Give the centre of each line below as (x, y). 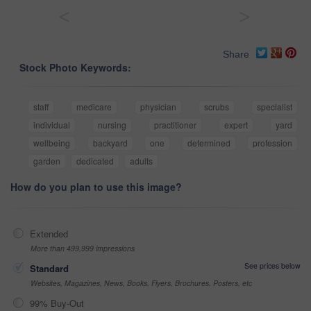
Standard (49, 269)
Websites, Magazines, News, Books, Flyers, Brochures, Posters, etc (141, 283)
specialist (275, 107)
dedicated (95, 161)
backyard (110, 143)
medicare (94, 107)
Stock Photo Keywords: (75, 68)
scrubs (216, 107)
